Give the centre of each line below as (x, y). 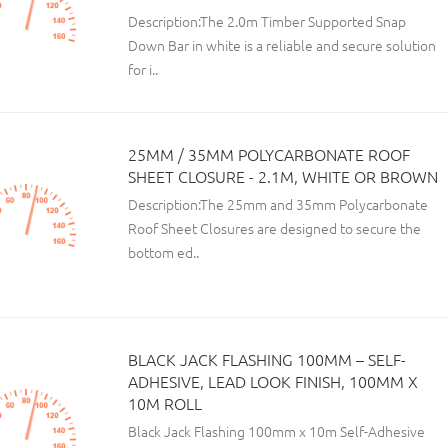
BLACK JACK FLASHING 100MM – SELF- (267, 359)
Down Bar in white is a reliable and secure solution (282, 45)
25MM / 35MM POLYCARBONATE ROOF (269, 154)
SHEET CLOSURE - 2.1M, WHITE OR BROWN (283, 176)
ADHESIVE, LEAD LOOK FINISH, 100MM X (273, 381)
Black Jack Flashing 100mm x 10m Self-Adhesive (276, 431)
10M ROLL (165, 403)
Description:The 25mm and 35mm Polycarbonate (278, 204)
